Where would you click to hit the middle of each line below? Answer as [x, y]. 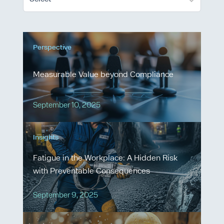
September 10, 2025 [67, 106]
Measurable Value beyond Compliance [103, 75]
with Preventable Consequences [92, 172]
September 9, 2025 [66, 196]
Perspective [52, 48]
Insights [46, 138]
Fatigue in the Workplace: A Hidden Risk [105, 159]
